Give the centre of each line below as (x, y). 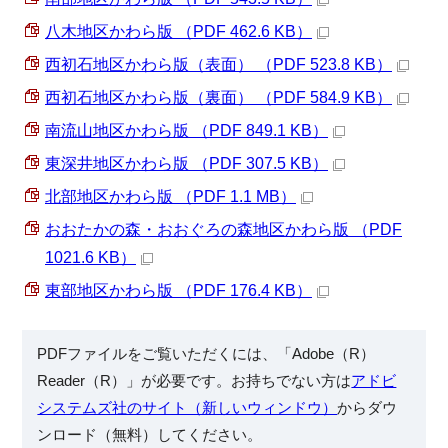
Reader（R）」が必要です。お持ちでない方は (194, 381)
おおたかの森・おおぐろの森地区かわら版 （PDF (223, 230)
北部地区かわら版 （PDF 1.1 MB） (170, 197)
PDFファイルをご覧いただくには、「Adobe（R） (206, 354)
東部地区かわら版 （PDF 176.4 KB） (178, 291)
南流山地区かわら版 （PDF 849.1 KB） (186, 131)
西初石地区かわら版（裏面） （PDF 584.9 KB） (218, 98)
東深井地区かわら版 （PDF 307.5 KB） (186, 164)
